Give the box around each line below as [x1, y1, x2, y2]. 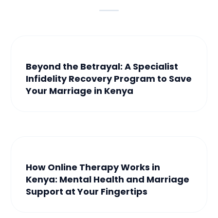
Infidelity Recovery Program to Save [26, 72, 192, 85]
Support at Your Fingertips [26, 185, 150, 198]
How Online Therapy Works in [26, 161, 161, 173]
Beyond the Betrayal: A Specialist [26, 60, 179, 73]
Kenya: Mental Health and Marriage [26, 173, 190, 185]
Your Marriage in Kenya [26, 84, 136, 97]
